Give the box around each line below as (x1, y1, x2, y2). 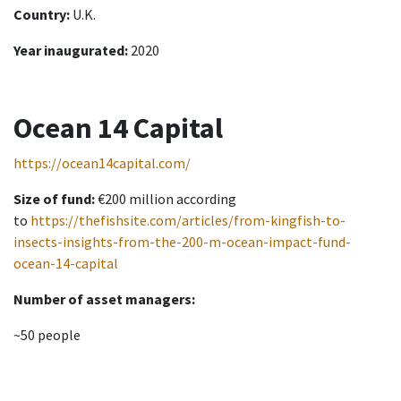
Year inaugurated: (13, 41, 128, 60)
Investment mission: (13, 362, 147, 380)
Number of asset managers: (13, 290, 195, 309)
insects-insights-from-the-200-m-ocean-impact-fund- (13, 233, 351, 252)
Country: (13, 5, 70, 24)
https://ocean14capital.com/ (13, 154, 191, 173)
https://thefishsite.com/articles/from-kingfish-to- (30, 211, 346, 230)
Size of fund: (13, 190, 98, 209)
